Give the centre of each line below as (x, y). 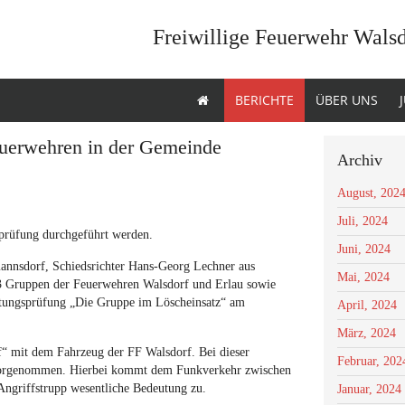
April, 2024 (367, 305)
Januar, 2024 (369, 389)
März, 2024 (367, 333)
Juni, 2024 (364, 249)
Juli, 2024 (363, 221)
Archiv (360, 160)
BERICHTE (264, 100)
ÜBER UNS (347, 100)
